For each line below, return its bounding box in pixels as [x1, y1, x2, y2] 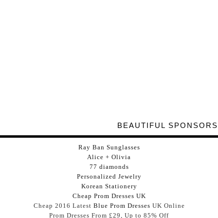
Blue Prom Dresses [93, 201, 150, 209]
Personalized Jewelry [76, 172, 142, 180]
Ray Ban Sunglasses [78, 143, 140, 151]
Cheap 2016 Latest [33, 201, 93, 209]
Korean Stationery [81, 182, 137, 190]
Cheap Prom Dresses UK [72, 192, 146, 200]
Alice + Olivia [87, 153, 131, 161]
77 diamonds [89, 163, 129, 170]
